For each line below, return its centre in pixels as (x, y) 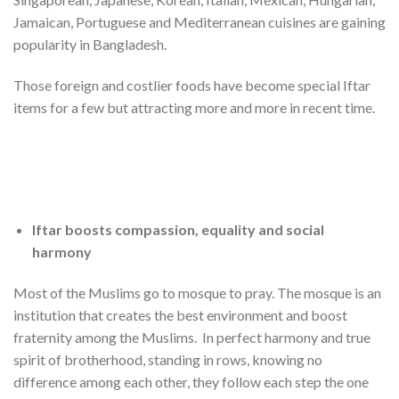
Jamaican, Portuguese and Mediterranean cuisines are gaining (199, 22)
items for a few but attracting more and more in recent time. (194, 107)
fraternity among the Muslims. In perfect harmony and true (192, 338)
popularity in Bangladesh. (90, 45)
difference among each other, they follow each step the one (191, 382)
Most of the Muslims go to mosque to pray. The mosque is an (197, 293)
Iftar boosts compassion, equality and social (178, 230)
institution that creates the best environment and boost (180, 315)
